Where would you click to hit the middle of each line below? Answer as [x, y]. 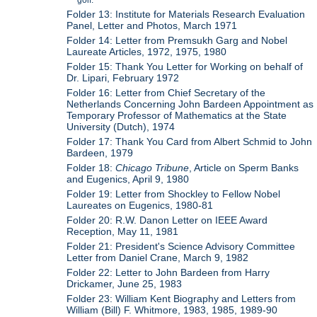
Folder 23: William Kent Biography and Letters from [181, 298]
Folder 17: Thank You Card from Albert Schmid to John [190, 141]
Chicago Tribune [152, 167]
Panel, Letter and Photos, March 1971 [152, 25]
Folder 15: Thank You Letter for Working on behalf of [185, 66]
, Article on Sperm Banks [244, 167]
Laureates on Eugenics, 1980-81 [140, 205]
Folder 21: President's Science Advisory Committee [181, 246]
